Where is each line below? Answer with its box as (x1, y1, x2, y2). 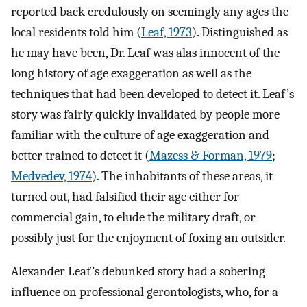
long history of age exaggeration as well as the (11, 66, 251, 82)
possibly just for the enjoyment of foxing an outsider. (11, 230, 286, 246)
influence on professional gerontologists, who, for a (11, 284, 278, 299)
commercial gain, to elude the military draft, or (11, 210, 256, 225)
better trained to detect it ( (11, 148, 149, 164)
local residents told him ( (11, 25, 141, 40)
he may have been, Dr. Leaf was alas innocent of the (11, 45, 280, 61)
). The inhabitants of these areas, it (92, 169, 273, 184)
